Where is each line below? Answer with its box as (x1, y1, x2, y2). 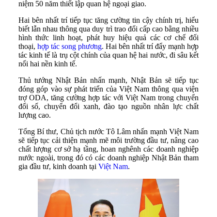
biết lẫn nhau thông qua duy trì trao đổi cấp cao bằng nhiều (18, 24, 199, 33)
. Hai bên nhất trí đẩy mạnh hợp (102, 42, 199, 50)
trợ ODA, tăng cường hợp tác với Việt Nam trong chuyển (18, 93, 199, 102)
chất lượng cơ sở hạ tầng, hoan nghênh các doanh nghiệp (18, 144, 199, 153)
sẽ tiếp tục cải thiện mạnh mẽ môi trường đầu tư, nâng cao (18, 136, 199, 144)
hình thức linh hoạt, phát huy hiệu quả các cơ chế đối (18, 33, 199, 42)
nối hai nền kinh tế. (18, 59, 77, 68)
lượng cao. (18, 110, 51, 119)
